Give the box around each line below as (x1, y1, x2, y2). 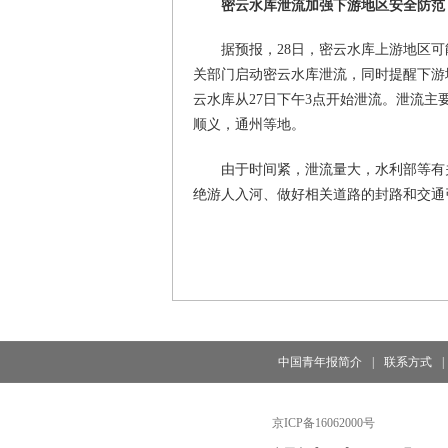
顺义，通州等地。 (193, 117, 305, 133)
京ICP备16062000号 (272, 415, 375, 430)
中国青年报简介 (277, 354, 362, 369)
